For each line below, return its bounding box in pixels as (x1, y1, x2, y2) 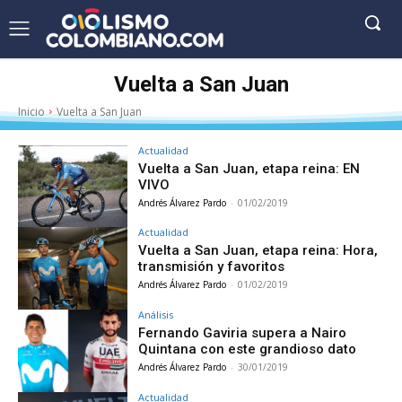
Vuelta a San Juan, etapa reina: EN (138, 160, 361, 177)
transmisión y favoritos (138, 258, 285, 275)
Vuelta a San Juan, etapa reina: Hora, (138, 242, 379, 259)
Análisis (138, 308, 174, 322)
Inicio (18, 103, 45, 119)
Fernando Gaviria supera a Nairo (138, 325, 347, 342)
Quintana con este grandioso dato (138, 341, 357, 358)
